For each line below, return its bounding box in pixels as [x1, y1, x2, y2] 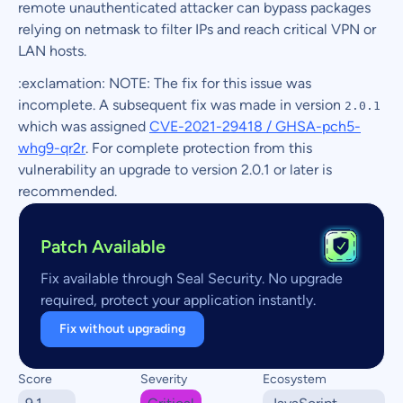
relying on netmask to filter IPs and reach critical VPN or [18, 21, 376, 38]
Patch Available [40, 236, 166, 257]
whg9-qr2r [18, 139, 85, 157]
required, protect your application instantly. [40, 291, 316, 309]
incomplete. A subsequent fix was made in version [18, 96, 345, 113]
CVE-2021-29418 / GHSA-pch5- [149, 118, 361, 135]
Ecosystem [263, 372, 327, 387]
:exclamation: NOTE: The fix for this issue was [18, 75, 311, 92]
